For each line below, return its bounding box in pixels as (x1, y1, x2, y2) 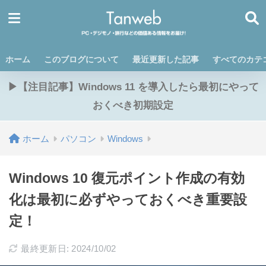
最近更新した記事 (132, 55, 199, 64)
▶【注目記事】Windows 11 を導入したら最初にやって (7, 81, 259, 93)
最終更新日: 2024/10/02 (21, 243, 116, 254)
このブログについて (44, 55, 119, 64)
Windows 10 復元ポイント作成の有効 (9, 170, 245, 186)
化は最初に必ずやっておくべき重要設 (9, 192, 247, 207)
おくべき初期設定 (93, 100, 173, 111)
